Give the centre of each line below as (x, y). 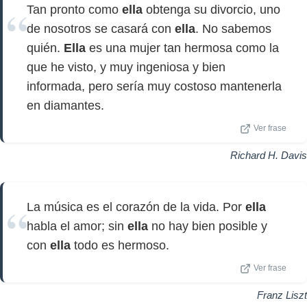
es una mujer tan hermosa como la (182, 48)
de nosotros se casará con (101, 29)
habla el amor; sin (77, 226)
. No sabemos (233, 29)
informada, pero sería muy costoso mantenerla (154, 86)
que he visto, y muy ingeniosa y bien (126, 67)
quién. (45, 48)
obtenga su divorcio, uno (211, 10)
